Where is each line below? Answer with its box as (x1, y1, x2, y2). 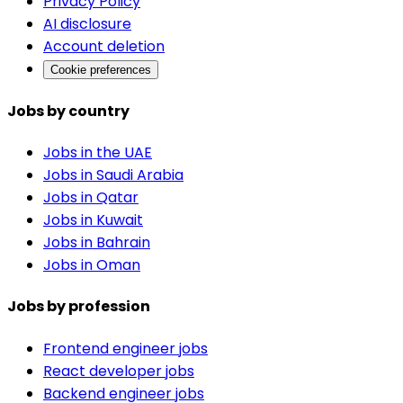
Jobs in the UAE (43, 141, 152, 163)
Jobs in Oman (43, 254, 140, 275)
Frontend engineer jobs (43, 337, 208, 359)
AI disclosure (43, 13, 131, 35)
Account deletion (43, 36, 165, 58)
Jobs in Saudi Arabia (43, 164, 184, 185)
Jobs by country (7, 100, 130, 121)
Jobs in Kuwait (43, 209, 143, 230)
